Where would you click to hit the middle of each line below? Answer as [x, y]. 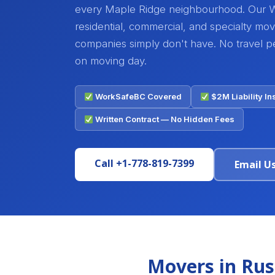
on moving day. [111, 61]
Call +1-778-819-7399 [144, 164]
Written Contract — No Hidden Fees [164, 119]
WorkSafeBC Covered [137, 97]
